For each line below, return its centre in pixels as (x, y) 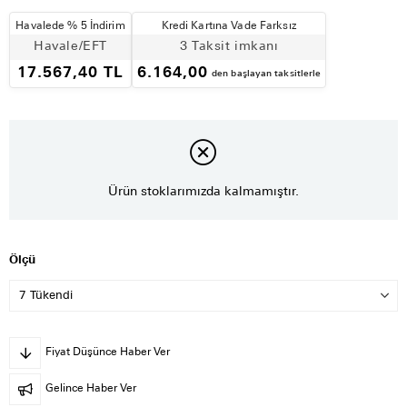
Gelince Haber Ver (91, 389)
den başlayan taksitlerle (267, 74)
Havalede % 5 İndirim (70, 26)
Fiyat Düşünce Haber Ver (108, 353)
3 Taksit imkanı (229, 46)
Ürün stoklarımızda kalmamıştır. (203, 192)
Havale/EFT (70, 46)
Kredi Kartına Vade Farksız (229, 26)
